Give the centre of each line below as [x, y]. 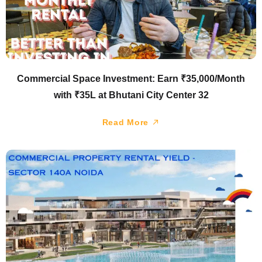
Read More [127, 122]
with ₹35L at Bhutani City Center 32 [131, 95]
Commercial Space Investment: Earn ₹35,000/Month [131, 78]
